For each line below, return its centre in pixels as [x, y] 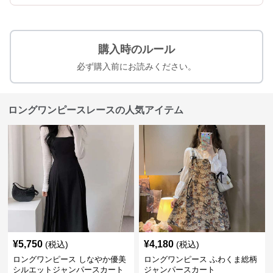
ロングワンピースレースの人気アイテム [96, 110]
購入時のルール [136, 49]
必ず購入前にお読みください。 [136, 66]
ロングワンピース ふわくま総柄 [200, 259]
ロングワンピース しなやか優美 [70, 259]
